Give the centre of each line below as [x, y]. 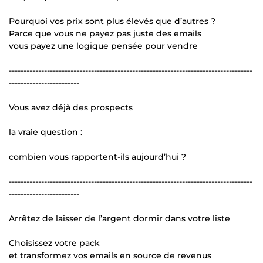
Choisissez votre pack [54, 243]
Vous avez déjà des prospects [71, 108]
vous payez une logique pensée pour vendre [103, 46]
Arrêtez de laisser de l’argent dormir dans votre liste [119, 219]
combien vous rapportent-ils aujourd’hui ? [97, 157]
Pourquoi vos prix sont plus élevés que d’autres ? [112, 21]
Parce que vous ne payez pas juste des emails [105, 34]
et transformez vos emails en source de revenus [110, 256]
